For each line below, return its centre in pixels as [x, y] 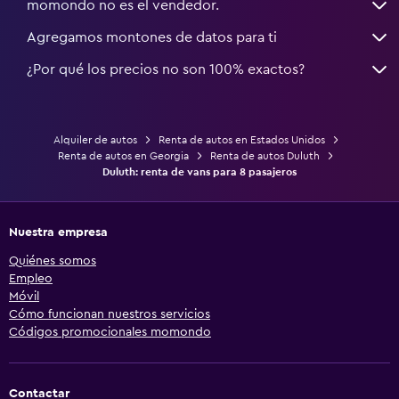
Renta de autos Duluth [265, 156]
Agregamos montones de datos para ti [152, 38]
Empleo [31, 279]
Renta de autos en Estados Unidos [241, 140]
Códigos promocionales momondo [110, 333]
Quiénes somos [53, 261]
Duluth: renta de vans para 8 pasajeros [199, 172]
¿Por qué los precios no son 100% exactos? [166, 70]
